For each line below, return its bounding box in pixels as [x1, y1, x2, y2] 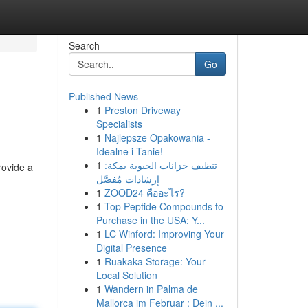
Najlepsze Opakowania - [104, 131, 210, 144]
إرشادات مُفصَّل [96, 172, 159, 186]
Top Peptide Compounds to [104, 199, 223, 213]
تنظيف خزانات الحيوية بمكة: [104, 158, 217, 172]
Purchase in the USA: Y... [96, 213, 205, 227]
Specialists [96, 117, 142, 131]
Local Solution [96, 268, 157, 282]
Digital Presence [96, 241, 167, 254]
